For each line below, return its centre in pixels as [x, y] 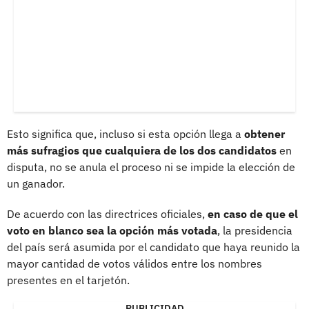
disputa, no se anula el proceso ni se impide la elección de [151, 167]
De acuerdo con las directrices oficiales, [107, 213]
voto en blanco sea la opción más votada [112, 230]
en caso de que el [253, 213]
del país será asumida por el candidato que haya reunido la [153, 247]
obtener [265, 133]
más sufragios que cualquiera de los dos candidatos [142, 150]
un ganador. [36, 183]
